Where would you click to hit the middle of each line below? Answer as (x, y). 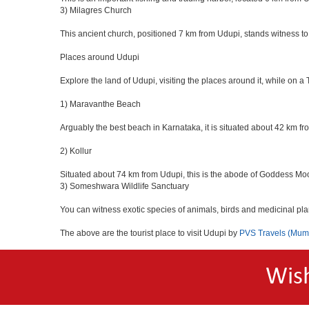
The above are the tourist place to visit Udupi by (150, 233)
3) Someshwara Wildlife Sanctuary (124, 186)
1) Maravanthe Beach (100, 104)
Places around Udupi (100, 57)
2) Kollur (76, 151)
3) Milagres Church (96, 10)
